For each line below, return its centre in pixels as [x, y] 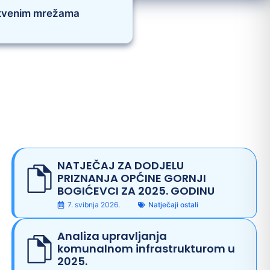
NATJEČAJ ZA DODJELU [121, 165]
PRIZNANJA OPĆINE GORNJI [132, 178]
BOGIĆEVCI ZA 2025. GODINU [136, 190]
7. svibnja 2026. [94, 204]
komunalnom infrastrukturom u [146, 248]
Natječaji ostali [174, 204]
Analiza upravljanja [112, 236]
